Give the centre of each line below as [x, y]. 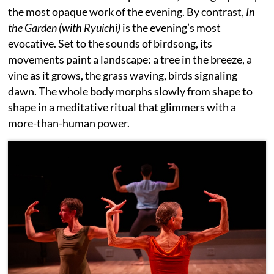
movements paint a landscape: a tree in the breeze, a [130, 59]
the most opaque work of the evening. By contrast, [127, 12]
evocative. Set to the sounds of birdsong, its [110, 43]
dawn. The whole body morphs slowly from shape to [131, 91]
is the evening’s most [171, 28]
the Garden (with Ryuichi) [65, 28]
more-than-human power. [69, 123]
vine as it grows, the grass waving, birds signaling [123, 75]
